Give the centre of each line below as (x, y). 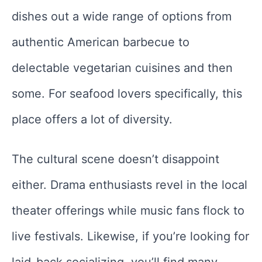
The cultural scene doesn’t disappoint (116, 159)
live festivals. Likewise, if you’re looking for (130, 237)
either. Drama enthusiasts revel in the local (130, 185)
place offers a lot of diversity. (92, 120)
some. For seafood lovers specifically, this (127, 94)
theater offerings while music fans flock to (128, 211)
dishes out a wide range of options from (122, 17)
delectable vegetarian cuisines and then (122, 68)
